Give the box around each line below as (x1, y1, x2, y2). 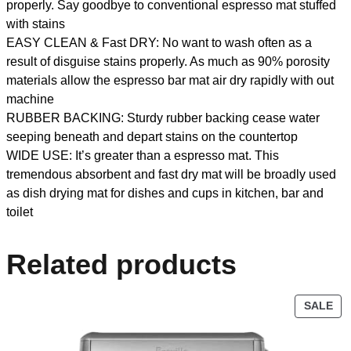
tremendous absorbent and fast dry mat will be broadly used (6, 167, 336, 181)
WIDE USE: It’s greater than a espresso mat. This (6, 148, 279, 162)
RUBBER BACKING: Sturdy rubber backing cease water (6, 110, 320, 125)
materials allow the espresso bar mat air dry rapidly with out (6, 73, 334, 87)
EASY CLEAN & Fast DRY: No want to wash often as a (6, 35, 312, 49)
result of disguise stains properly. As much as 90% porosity (6, 54, 330, 68)
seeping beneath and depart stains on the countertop (6, 129, 298, 143)
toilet (6, 204, 33, 219)
